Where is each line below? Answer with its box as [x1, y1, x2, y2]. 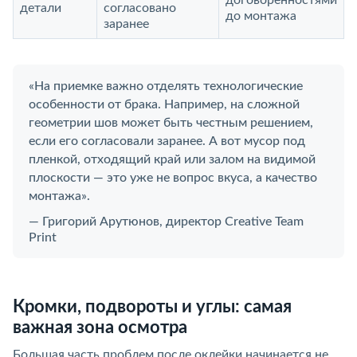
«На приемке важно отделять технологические [29, 80, 303, 92]
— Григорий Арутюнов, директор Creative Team [29, 215, 304, 228]
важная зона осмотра [13, 319, 187, 336]
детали [20, 2, 61, 14]
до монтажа [226, 10, 296, 22]
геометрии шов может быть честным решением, [29, 116, 313, 129]
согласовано [104, 2, 176, 14]
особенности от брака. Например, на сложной [29, 98, 300, 111]
